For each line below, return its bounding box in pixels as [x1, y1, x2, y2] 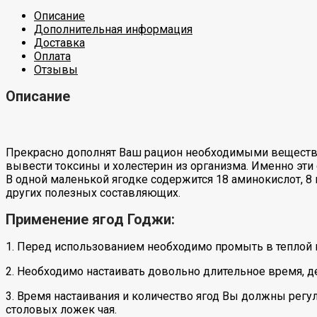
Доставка [34, 35, 85, 50]
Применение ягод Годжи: [6, 211, 175, 229]
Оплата [34, 49, 71, 63]
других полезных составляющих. [6, 185, 180, 200]
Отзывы [34, 62, 78, 76]
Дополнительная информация [34, 22, 192, 36]
